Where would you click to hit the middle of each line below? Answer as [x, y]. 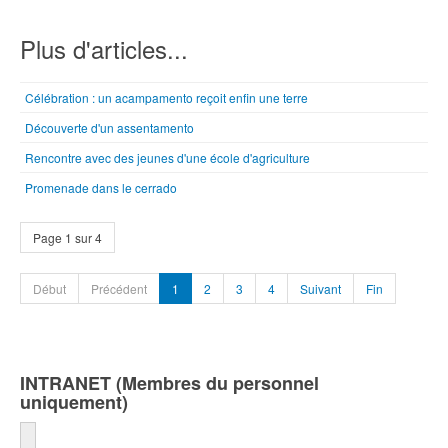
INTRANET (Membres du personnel [169, 383]
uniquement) [74, 402]
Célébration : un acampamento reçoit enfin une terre [166, 97]
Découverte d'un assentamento [109, 127]
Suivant [320, 288]
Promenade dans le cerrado [101, 187]
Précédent [119, 288]
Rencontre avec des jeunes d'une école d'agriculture [167, 157]
